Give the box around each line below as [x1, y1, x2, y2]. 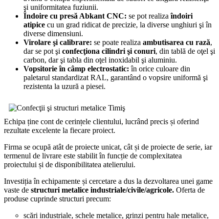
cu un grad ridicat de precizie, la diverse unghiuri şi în [45, 20, 212, 29]
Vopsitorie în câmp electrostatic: [23, 64, 129, 73]
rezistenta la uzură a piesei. [23, 82, 108, 90]
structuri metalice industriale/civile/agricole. [31, 185, 176, 194]
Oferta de [176, 185, 205, 194]
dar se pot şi [23, 46, 62, 55]
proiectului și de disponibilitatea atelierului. [4, 160, 135, 169]
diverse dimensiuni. [23, 29, 85, 38]
